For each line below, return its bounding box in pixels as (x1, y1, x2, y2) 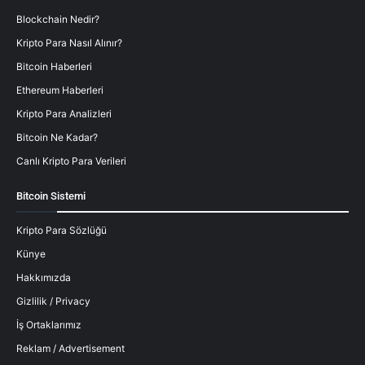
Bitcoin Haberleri (16, 59, 92, 73)
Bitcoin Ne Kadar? (16, 130, 98, 143)
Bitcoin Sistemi (16, 189, 86, 202)
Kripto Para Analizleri (16, 107, 112, 120)
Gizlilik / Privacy (16, 294, 90, 307)
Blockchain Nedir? (16, 12, 99, 25)
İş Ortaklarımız (16, 318, 81, 331)
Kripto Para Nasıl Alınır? (16, 36, 122, 49)
